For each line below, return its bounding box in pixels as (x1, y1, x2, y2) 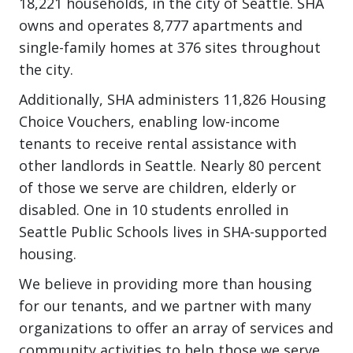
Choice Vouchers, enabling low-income (19, 112, 280, 131)
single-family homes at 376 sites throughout (19, 38, 321, 57)
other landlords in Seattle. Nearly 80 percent (19, 156, 321, 175)
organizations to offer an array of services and (19, 318, 333, 337)
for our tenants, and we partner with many (19, 296, 311, 315)
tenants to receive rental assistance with (19, 134, 296, 153)
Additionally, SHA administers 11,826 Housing (19, 90, 326, 109)
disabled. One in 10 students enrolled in (19, 200, 288, 219)
